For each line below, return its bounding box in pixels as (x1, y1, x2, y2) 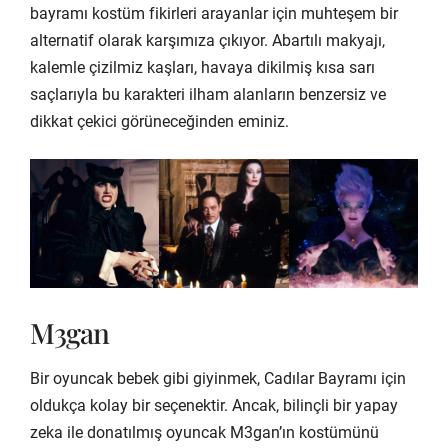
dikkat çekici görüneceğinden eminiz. (30, 111, 289, 131)
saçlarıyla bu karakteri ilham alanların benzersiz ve (30, 84, 386, 104)
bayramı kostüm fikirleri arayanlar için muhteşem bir (30, 3, 398, 23)
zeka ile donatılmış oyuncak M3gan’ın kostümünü (30, 422, 379, 442)
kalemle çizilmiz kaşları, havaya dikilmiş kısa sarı (30, 57, 375, 77)
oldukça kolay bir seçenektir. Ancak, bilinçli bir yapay (30, 395, 398, 415)
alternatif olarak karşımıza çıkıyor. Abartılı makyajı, (30, 30, 385, 50)
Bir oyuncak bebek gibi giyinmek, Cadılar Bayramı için (30, 368, 406, 388)
